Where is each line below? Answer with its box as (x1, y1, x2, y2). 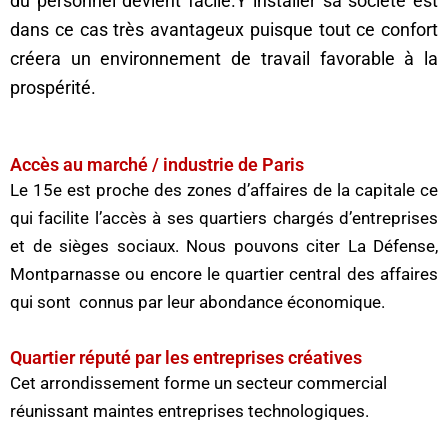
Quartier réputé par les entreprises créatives (10, 347, 362, 369)
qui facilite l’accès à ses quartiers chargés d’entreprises (10, 208, 438, 229)
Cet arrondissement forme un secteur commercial (10, 373, 387, 394)
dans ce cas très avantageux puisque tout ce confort (10, 18, 438, 40)
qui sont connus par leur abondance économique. (10, 292, 385, 313)
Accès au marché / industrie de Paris (10, 154, 304, 176)
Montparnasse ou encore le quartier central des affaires (10, 264, 438, 285)
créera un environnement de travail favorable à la (10, 47, 438, 69)
